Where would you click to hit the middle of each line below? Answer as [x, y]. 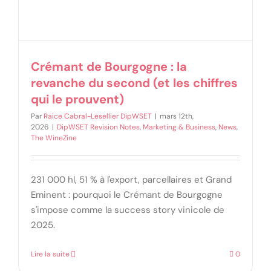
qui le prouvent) [77, 100]
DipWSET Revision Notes [98, 127]
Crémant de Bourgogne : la [109, 67]
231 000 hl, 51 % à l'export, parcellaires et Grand [131, 180]
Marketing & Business [179, 127]
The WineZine [54, 138]
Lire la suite [50, 254]
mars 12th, [177, 116]
